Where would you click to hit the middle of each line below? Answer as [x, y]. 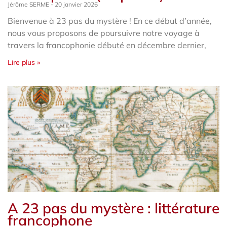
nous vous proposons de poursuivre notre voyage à [104, 33]
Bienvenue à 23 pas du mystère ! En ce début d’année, [110, 21]
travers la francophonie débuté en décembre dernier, [107, 45]
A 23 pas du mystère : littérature [113, 208]
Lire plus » [24, 62]
